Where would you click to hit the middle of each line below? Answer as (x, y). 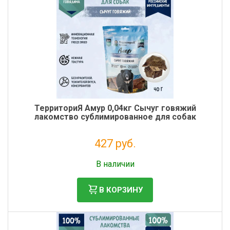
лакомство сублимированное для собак (115, 117)
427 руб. (115, 143)
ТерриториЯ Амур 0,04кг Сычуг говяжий (115, 108)
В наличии (115, 164)
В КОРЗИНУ (121, 190)
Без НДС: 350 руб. (115, 156)
